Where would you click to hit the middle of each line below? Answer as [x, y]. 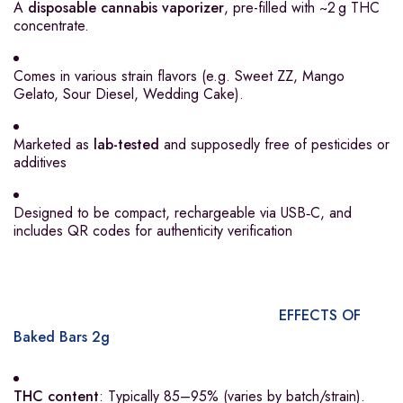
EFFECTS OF [313, 315]
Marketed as [54, 144]
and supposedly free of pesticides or [274, 144]
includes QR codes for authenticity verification [153, 230]
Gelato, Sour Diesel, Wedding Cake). [129, 94]
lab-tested [126, 144]
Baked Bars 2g [66, 336]
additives [40, 162]
